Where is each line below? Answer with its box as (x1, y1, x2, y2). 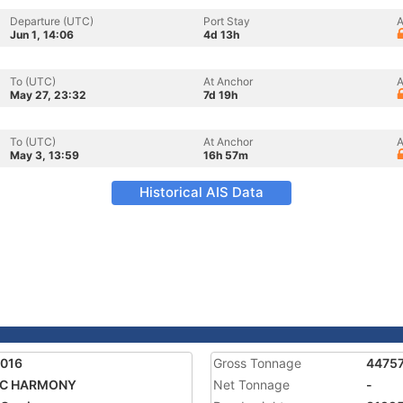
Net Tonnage (213, 377, 290, 392)
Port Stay (203, 14, 250, 28)
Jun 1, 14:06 (10, 28, 74, 41)
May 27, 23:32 (10, 88, 86, 102)
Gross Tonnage (213, 355, 301, 371)
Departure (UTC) (10, 14, 94, 28)
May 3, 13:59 (10, 148, 79, 162)
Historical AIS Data (139, 184, 264, 201)
